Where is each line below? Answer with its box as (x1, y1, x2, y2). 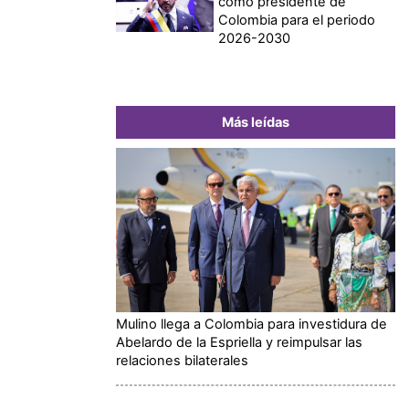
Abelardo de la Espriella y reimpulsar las (116, 333, 362, 351)
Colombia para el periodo (218, 11, 376, 28)
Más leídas (222, 113, 289, 131)
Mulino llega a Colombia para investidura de (116, 315, 387, 332)
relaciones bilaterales (116, 351, 248, 369)
